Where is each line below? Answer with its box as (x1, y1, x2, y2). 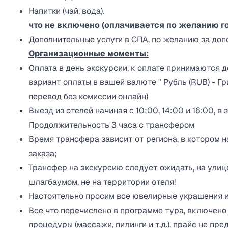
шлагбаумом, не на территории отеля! (28, 177, 176, 187)
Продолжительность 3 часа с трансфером (28, 120, 194, 130)
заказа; (28, 148, 57, 159)
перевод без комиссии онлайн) (28, 91, 148, 102)
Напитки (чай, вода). (28, 6, 104, 16)
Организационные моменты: (28, 48, 149, 59)
